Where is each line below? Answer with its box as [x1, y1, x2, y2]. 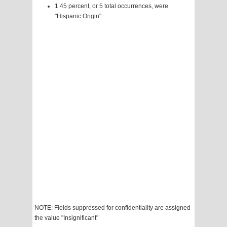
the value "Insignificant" [34, 214, 98, 222]
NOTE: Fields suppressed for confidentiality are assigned [34, 204, 191, 212]
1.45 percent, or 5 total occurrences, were [55, 3, 168, 10]
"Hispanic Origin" [55, 13, 101, 20]
